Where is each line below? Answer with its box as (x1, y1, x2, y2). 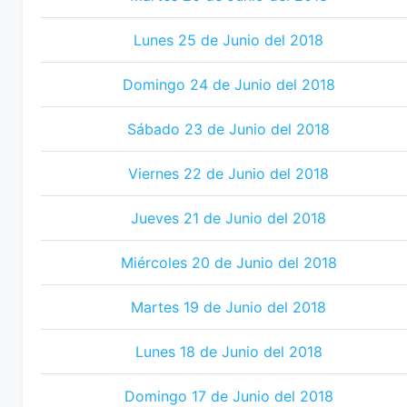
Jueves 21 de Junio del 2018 (131, 209, 326, 227)
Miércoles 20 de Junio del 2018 (120, 253, 337, 272)
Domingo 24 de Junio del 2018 (122, 75, 335, 94)
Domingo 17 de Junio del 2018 (124, 387, 333, 405)
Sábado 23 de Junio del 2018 (127, 120, 330, 138)
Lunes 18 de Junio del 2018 (134, 342, 323, 361)
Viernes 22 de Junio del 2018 (128, 164, 329, 183)
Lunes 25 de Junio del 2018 (134, 31, 323, 49)
